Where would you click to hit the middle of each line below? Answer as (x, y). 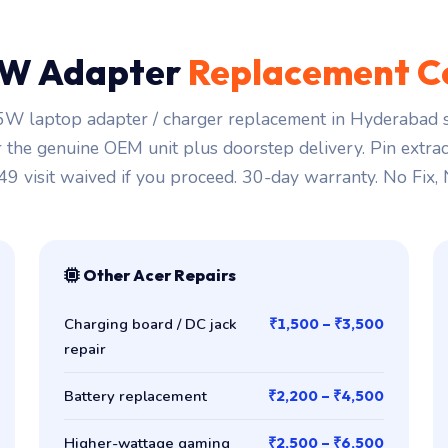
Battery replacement (136, 395)
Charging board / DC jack (151, 323)
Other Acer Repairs (158, 274)
